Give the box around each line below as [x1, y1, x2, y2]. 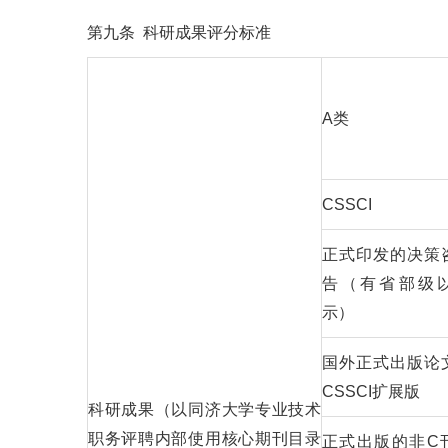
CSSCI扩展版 [322, 383, 420, 400]
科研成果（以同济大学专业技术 [88, 401, 321, 418]
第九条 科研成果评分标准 [87, 24, 271, 41]
